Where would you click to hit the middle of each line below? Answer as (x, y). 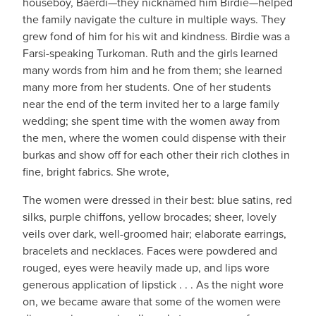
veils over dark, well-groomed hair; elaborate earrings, (154, 234)
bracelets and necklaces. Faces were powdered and (150, 251)
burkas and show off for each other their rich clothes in (156, 155)
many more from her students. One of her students (147, 87)
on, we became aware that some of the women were (152, 302)
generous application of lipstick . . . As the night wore (153, 285)
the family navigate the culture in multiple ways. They (154, 20)
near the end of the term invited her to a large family (151, 104)
